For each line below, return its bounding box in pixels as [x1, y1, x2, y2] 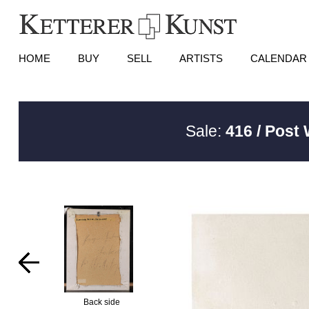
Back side [83, 297, 121, 307]
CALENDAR [250, 52, 307, 64]
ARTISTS [179, 52, 223, 64]
